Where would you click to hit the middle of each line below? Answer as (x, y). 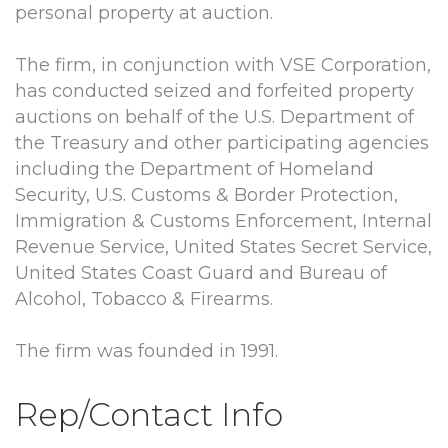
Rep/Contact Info (149, 415)
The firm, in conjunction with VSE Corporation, (223, 65)
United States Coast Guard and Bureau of (201, 273)
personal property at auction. (144, 13)
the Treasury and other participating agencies (222, 143)
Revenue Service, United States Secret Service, (223, 247)
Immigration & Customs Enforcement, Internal (223, 221)
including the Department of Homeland (194, 169)
